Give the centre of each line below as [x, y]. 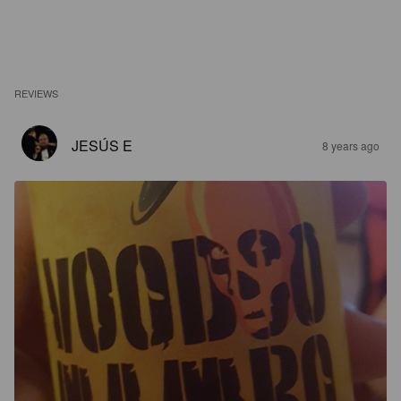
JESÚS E [102, 145]
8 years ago [351, 145]
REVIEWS [37, 93]
